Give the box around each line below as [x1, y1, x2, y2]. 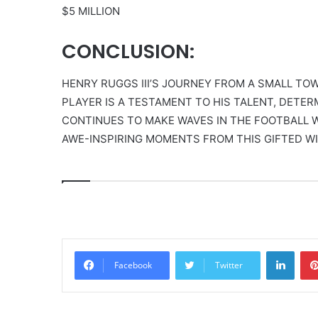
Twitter [215, 258, 243, 271]
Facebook [114, 258, 152, 271]
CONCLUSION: [62, 38, 194, 65]
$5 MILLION [62, 4, 120, 18]
